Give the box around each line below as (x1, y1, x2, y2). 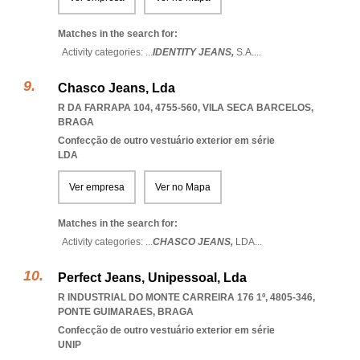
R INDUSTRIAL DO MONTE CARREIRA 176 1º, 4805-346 (58, 292, 313, 303)
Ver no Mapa (155, 182, 211, 193)
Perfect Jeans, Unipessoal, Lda (58, 271, 247, 284)
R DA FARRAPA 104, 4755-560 (58, 102, 198, 113)
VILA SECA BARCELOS (202, 102, 311, 113)
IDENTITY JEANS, (153, 47, 236, 58)
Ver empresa (69, 182, 125, 193)
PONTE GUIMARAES (58, 306, 153, 317)
